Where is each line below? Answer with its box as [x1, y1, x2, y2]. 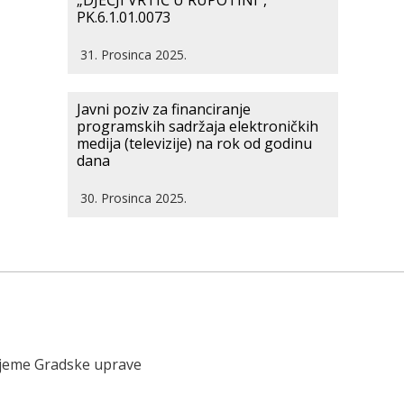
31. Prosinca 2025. [80, 46, 187, 63]
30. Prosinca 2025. [80, 189, 187, 207]
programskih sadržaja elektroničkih [77, 116, 318, 136]
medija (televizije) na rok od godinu [77, 133, 312, 153]
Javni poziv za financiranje [77, 99, 251, 119]
